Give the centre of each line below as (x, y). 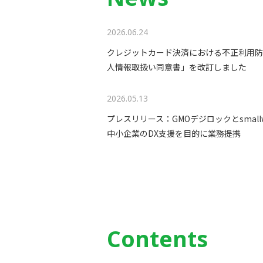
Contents (157, 238)
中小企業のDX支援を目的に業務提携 (174, 133)
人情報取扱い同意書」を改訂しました (177, 67)
